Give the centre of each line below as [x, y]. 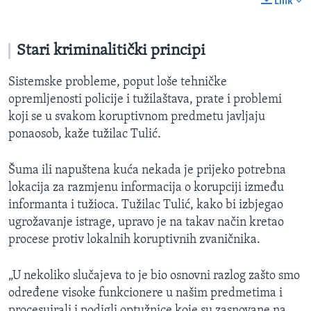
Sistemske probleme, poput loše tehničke [118, 82]
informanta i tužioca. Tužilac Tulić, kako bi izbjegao [146, 205]
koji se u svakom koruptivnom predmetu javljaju [137, 117]
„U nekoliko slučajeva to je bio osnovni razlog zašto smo [154, 276]
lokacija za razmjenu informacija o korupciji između [146, 187]
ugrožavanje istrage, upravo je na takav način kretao [146, 222]
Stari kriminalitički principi [111, 51]
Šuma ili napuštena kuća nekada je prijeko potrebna [147, 170]
